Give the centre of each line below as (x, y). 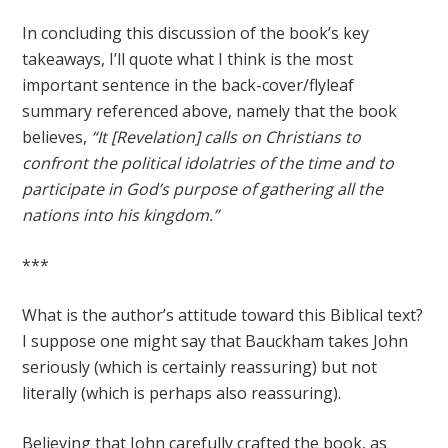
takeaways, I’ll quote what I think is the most (188, 59)
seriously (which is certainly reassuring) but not (200, 367)
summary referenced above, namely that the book (210, 111)
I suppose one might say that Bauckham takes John (215, 341)
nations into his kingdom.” (121, 215)
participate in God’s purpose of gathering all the (203, 189)
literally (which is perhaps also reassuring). (182, 393)
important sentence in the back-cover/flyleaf (188, 85)
